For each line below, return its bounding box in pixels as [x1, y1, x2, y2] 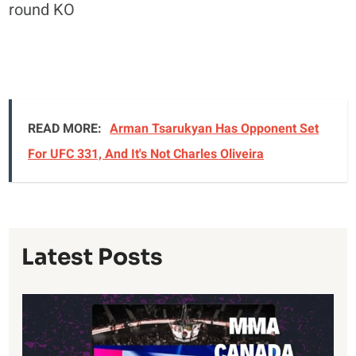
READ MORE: [28, 119, 103, 138]
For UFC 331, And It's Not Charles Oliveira [28, 145, 265, 164]
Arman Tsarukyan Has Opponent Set [110, 119, 319, 138]
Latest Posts [21, 243, 164, 271]
